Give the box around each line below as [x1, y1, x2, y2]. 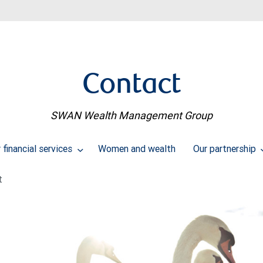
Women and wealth [97, 143, 176, 155]
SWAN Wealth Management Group [50, 109, 213, 123]
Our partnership [193, 143, 258, 155]
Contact [82, 72, 181, 100]
